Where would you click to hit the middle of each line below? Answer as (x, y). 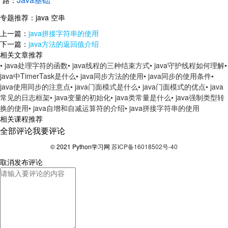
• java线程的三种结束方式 (109, 65)
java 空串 (50, 18)
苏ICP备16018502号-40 (145, 147)
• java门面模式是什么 (104, 87)
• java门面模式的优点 (172, 87)
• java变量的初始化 (80, 97)
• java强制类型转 (198, 97)
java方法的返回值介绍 (64, 44)
